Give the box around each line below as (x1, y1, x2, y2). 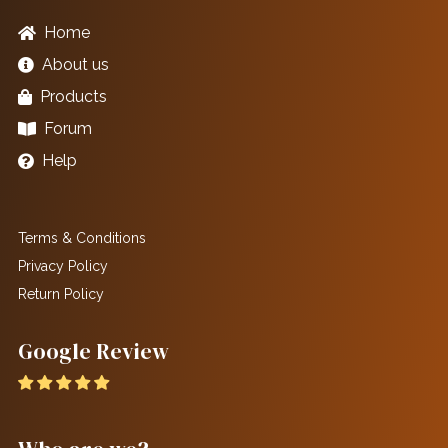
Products (39, 87, 107, 107)
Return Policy (17, 286, 104, 303)
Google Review (17, 336, 169, 367)
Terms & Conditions (17, 230, 146, 247)
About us (41, 55, 109, 75)
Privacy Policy (17, 258, 108, 275)
